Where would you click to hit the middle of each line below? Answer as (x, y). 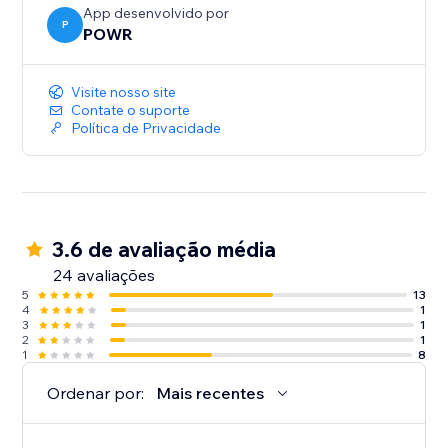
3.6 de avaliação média (164, 249)
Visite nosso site (124, 92)
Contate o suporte (131, 110)
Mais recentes (210, 393)
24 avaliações (104, 275)
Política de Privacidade (146, 128)
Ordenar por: (96, 393)
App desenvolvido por (156, 13)
